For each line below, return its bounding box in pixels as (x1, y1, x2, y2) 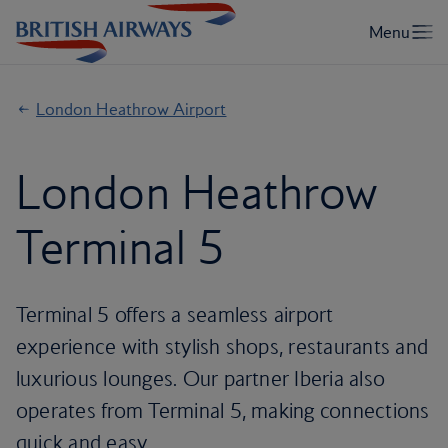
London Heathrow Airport (36, 99, 227, 119)
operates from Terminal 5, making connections (16, 398, 430, 423)
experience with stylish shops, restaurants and (16, 334, 429, 359)
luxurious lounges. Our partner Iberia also (16, 366, 386, 391)
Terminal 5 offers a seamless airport (16, 302, 334, 327)
